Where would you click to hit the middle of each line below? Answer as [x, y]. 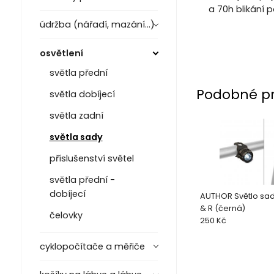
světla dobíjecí [82, 94]
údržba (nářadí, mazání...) [97, 25]
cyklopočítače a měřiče [92, 246]
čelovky [66, 215]
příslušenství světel [91, 158]
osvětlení [61, 53]
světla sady [76, 137]
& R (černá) [230, 208]
